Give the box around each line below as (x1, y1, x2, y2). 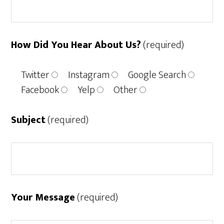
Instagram (68, 66, 110, 83)
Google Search (128, 66, 186, 83)
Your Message (11, 189, 75, 206)
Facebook (21, 81, 59, 98)
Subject (11, 111, 46, 128)
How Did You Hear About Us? (11, 36, 141, 53)
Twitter (21, 66, 50, 83)
